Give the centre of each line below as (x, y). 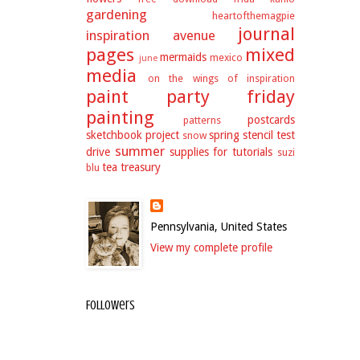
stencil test (269, 135)
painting (120, 117)
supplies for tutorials (221, 152)
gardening (117, 14)
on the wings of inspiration (222, 78)
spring (224, 135)
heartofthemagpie (254, 16)
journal (266, 34)
